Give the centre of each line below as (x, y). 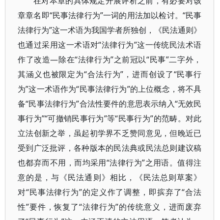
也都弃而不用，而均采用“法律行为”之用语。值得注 (110, 163)
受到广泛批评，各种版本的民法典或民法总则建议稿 (110, 148)
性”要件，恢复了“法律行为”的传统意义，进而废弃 (110, 207)
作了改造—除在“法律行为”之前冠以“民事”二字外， (110, 59)
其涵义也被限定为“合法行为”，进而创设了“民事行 (110, 74)
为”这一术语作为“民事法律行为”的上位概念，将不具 (110, 89)
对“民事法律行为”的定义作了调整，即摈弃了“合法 (110, 192)
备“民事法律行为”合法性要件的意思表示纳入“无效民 (110, 104)
